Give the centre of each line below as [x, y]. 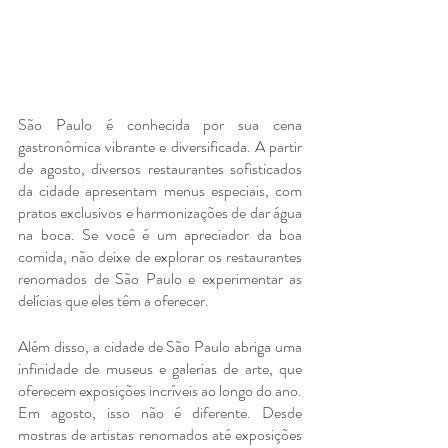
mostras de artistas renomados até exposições [160, 434]
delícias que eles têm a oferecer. [113, 300]
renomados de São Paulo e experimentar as [160, 278]
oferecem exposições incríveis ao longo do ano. [160, 390]
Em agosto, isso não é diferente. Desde [160, 412]
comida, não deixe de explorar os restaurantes [160, 256]
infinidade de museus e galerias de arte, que [160, 368]
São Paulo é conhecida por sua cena [160, 124]
